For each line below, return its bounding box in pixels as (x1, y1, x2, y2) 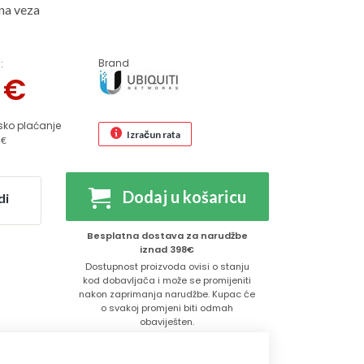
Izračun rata (126, 128, 180, 141)
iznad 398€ (140, 243, 195, 256)
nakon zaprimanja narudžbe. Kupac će (79, 288, 256, 301)
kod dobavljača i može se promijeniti (83, 274, 252, 287)
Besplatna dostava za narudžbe (86, 229, 248, 242)
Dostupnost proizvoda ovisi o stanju (84, 260, 249, 273)
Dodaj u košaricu (122, 187, 246, 206)
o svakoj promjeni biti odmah (101, 301, 234, 314)
